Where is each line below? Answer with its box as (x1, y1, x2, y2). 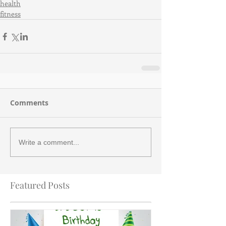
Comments (10, 98, 48, 107)
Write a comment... (19, 138, 79, 146)
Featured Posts (10, 179, 70, 191)
